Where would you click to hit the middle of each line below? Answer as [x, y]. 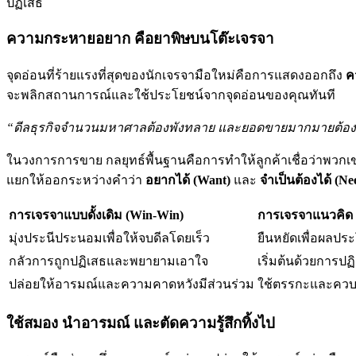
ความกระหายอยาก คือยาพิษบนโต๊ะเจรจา [140, 39]
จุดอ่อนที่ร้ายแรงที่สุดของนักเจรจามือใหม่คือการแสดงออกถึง [176, 75]
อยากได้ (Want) [188, 180]
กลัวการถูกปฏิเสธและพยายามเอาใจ [108, 261]
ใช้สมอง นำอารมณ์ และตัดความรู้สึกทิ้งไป [141, 323]
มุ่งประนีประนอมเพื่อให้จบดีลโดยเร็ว [109, 238]
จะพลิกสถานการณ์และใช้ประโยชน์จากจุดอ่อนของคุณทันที [171, 95]
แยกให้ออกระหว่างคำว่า [76, 180]
